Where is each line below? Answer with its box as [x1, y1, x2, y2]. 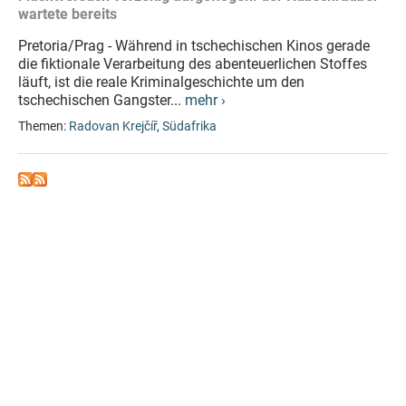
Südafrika [162, 119, 217, 134]
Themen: [18, 119, 69, 134]
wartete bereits [18, 5, 117, 23]
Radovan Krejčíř [69, 119, 157, 134]
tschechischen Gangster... [18, 92, 185, 109]
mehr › [185, 92, 226, 109]
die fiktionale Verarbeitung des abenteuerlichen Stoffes [18, 55, 367, 72]
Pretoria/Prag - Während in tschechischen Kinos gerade [18, 37, 370, 54]
